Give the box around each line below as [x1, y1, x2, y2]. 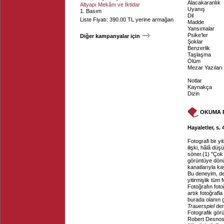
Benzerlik [187, 45, 210, 51]
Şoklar [187, 38, 203, 44]
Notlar [187, 77, 202, 83]
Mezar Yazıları [187, 64, 222, 70]
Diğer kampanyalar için [80, 33, 140, 39]
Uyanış [187, 6, 205, 12]
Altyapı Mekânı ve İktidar [80, 1, 140, 7]
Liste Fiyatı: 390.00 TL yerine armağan [80, 16, 173, 22]
